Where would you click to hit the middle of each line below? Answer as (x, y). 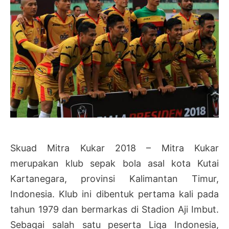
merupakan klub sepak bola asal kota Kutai (114, 164)
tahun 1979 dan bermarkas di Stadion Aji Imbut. (114, 210)
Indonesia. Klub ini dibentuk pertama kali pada (114, 194)
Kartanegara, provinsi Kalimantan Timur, (114, 179)
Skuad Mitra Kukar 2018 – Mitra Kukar (114, 148)
